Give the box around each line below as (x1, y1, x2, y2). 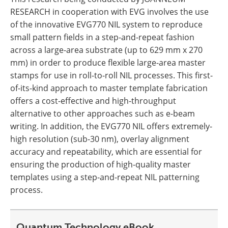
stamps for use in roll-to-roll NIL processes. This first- (10, 70, 213, 81)
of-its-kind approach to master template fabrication (10, 82, 208, 94)
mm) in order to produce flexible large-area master (10, 57, 206, 68)
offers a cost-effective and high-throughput (10, 95, 176, 106)
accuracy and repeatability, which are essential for (10, 146, 202, 157)
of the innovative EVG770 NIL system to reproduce (10, 19, 203, 30)
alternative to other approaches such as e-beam (10, 108, 195, 119)
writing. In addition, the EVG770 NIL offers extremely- (10, 121, 212, 132)
